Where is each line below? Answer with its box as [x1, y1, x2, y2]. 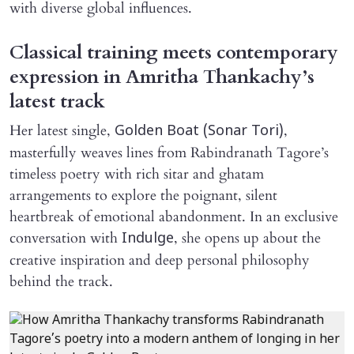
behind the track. [9, 272, 113, 292]
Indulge [122, 230, 174, 248]
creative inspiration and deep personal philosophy [9, 250, 310, 270]
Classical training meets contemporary [9, 40, 338, 66]
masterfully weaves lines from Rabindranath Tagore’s [9, 143, 329, 163]
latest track [9, 88, 105, 115]
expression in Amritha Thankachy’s [9, 64, 314, 90]
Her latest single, [9, 121, 115, 141]
